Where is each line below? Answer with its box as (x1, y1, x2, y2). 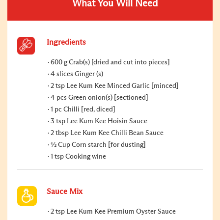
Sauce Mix (47, 187, 82, 195)
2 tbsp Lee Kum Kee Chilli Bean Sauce (51, 129, 164, 137)
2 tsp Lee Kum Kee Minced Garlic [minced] (51, 82, 179, 89)
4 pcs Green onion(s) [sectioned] (51, 94, 148, 101)
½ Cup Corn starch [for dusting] (51, 141, 146, 148)
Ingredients (47, 38, 86, 46)
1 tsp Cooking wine (51, 153, 106, 160)
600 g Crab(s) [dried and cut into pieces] (51, 58, 170, 66)
